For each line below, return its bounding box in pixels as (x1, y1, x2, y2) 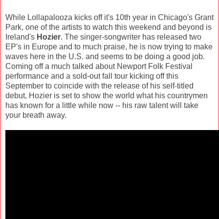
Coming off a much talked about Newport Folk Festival (5, 62, 193, 70)
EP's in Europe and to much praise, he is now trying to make (5, 42, 213, 51)
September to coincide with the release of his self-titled (5, 81, 194, 90)
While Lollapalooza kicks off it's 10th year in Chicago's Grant (5, 13, 214, 22)
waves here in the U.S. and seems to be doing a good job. (5, 52, 205, 61)
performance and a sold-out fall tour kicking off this (5, 71, 178, 80)
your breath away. (5, 110, 66, 119)
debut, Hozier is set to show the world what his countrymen (5, 91, 208, 100)
